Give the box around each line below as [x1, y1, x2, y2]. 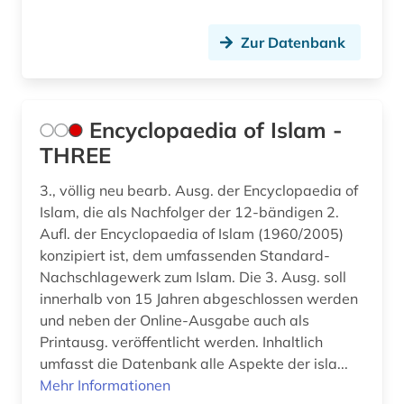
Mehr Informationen [40, 376, 170, 395]
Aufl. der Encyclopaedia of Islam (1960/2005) [40, 225, 344, 243]
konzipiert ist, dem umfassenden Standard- [40, 246, 330, 265]
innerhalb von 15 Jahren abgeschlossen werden [40, 289, 358, 308]
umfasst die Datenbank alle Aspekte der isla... [40, 354, 348, 373]
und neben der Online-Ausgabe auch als [40, 311, 309, 330]
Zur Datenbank [241, 33, 345, 52]
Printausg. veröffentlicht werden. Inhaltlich [40, 333, 262, 352]
